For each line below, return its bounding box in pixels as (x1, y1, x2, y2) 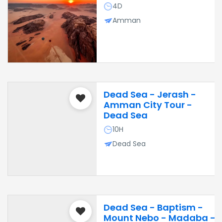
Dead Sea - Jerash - (103, 88, 196, 101)
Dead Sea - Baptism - (103, 201, 203, 214)
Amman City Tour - (103, 99, 192, 111)
